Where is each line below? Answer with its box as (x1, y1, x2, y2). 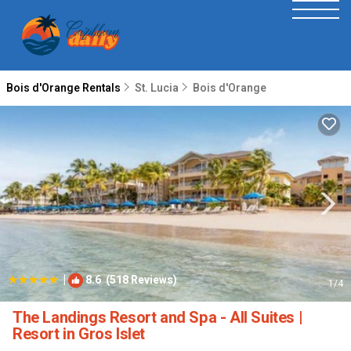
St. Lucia (135, 80, 179, 96)
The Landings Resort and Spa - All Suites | (13, 306, 303, 329)
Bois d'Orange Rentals (6, 80, 123, 96)
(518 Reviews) (101, 272, 177, 288)
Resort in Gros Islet (13, 323, 145, 346)
